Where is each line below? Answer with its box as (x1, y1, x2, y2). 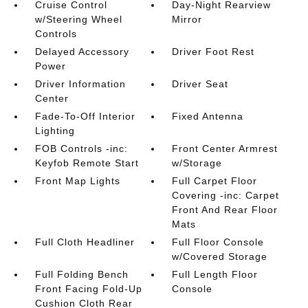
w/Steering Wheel (34, 14, 122, 25)
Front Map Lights (34, 175, 120, 186)
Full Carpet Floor (172, 175, 258, 186)
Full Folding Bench (34, 269, 129, 280)
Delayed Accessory (34, 46, 129, 57)
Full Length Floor (172, 269, 258, 280)
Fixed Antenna (172, 111, 244, 122)
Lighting (34, 125, 75, 136)
